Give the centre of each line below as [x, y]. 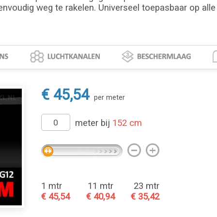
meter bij [94, 123]
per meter [110, 97]
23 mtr [147, 186]
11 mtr [100, 186]
